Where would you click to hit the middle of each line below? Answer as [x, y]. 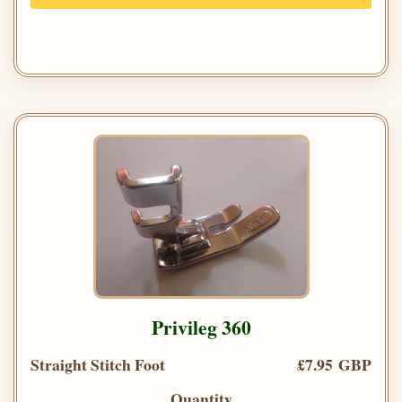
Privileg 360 [201, 327]
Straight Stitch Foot [98, 364]
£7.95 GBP [334, 364]
